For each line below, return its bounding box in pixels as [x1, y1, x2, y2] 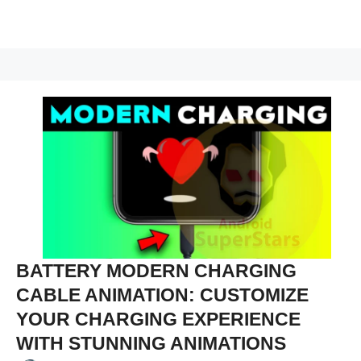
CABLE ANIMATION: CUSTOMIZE [16, 284, 309, 306]
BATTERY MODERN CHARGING [16, 260, 297, 282]
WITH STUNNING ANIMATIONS [16, 333, 286, 355]
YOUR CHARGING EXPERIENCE [16, 309, 301, 330]
